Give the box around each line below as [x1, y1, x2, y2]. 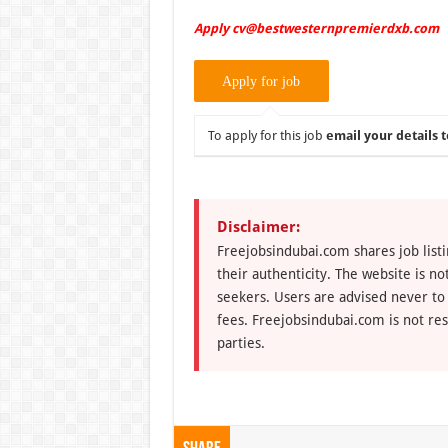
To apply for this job [207, 127, 326, 143]
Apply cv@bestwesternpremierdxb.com [193, 20, 439, 36]
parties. [216, 334, 265, 351]
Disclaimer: [216, 217, 300, 236]
